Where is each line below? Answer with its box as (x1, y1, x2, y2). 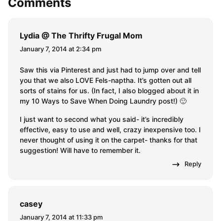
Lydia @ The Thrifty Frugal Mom (20, 31, 143, 41)
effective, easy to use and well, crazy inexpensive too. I (20, 125, 201, 134)
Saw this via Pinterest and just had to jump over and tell (20, 66, 201, 74)
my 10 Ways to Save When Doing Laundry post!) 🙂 (20, 97, 186, 106)
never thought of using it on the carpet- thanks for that (20, 136, 197, 145)
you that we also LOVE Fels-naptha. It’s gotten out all (20, 76, 191, 85)
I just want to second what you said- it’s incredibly (20, 115, 184, 124)
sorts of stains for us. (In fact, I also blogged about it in (20, 86, 199, 95)
